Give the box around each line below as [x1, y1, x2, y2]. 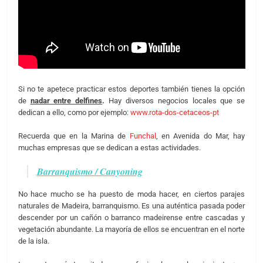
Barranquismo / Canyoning [36, 165, 143, 178]
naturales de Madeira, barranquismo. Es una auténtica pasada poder [18, 201, 245, 210]
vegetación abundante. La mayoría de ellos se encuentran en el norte [18, 225, 245, 234]
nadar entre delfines [30, 96, 103, 106]
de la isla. [18, 237, 49, 245]
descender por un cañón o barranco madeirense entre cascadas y [18, 213, 245, 222]
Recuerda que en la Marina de [18, 131, 130, 140]
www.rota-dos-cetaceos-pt [130, 108, 219, 117]
